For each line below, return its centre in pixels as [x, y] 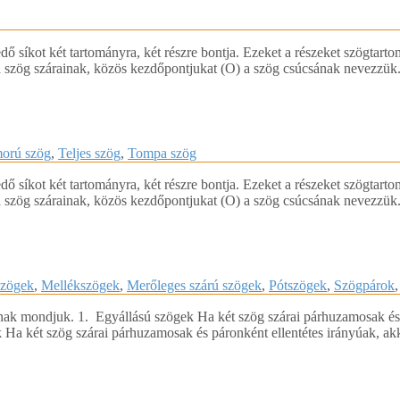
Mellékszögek [80, 286]
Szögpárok [364, 286]
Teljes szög [89, 154]
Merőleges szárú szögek [194, 286]
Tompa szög [162, 154]
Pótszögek [298, 286]
